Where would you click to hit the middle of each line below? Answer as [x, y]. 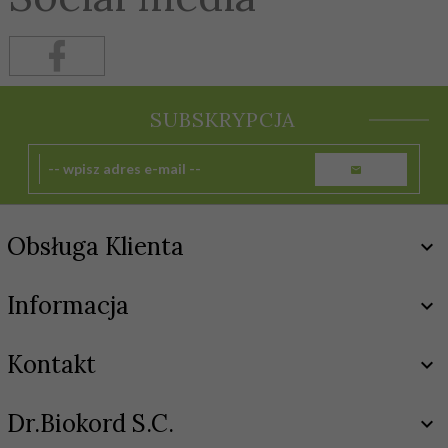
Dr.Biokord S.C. [90, 424]
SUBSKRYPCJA [223, 120]
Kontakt [51, 365]
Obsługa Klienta [95, 247]
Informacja [68, 306]
